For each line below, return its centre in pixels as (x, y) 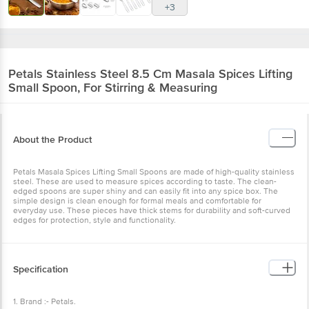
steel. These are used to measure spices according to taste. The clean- (145, 181)
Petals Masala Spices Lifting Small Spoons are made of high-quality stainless (154, 172)
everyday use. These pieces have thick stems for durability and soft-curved (152, 210)
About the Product (52, 139)
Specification (41, 269)
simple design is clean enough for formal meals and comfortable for (137, 201)
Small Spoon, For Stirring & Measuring (113, 87)
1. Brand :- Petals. (44, 301)
